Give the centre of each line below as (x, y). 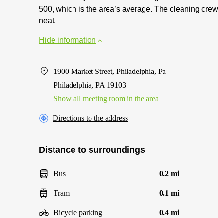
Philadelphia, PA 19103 (90, 85)
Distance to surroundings (92, 150)
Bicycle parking (78, 212)
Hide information (67, 40)
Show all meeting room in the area (106, 99)
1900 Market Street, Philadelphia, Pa (110, 71)
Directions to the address (90, 118)
